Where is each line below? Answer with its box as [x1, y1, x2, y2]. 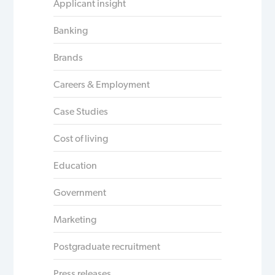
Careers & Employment [53, 78, 150, 90]
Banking [53, 24, 88, 36]
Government [53, 186, 107, 198]
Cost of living [53, 132, 109, 144]
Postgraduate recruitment [53, 240, 161, 252]
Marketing [53, 213, 97, 225]
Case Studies [53, 105, 109, 117]
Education [53, 159, 98, 171]
